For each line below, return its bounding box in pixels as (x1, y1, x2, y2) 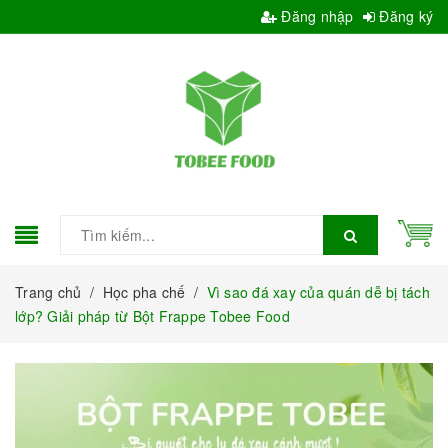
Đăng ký (375, 6, 433, 26)
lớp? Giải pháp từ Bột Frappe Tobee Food (15, 305, 290, 326)
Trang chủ (15, 281, 82, 302)
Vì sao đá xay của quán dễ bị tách (206, 281, 430, 302)
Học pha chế (102, 281, 186, 302)
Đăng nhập (277, 6, 354, 26)
